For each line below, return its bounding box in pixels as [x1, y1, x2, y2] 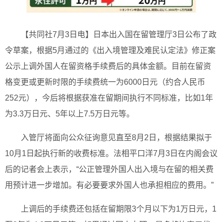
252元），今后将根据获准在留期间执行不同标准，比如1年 [5, 94, 213, 103]
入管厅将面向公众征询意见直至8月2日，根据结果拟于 [21, 133, 212, 142]
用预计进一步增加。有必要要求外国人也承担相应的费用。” [5, 181, 214, 190]
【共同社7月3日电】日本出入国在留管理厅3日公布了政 [21, 30, 217, 39]
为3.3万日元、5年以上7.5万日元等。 [5, 110, 134, 118]
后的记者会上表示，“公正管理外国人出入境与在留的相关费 [5, 165, 214, 174]
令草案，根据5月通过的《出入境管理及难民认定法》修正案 [5, 46, 216, 55]
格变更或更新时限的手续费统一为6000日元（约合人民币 [5, 78, 205, 87]
